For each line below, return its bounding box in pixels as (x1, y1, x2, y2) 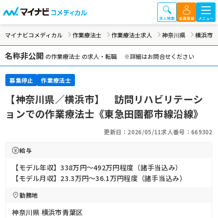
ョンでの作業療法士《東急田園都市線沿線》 (5, 107, 203, 121)
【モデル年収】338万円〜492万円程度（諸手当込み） (12, 163, 182, 172)
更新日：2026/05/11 (104, 127, 162, 136)
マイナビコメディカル (5, 31, 63, 39)
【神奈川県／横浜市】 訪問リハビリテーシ (5, 92, 203, 106)
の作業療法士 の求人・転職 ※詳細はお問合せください (44, 52, 194, 60)
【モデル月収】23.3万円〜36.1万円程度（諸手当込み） (12, 173, 186, 183)
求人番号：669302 (161, 127, 213, 136)
